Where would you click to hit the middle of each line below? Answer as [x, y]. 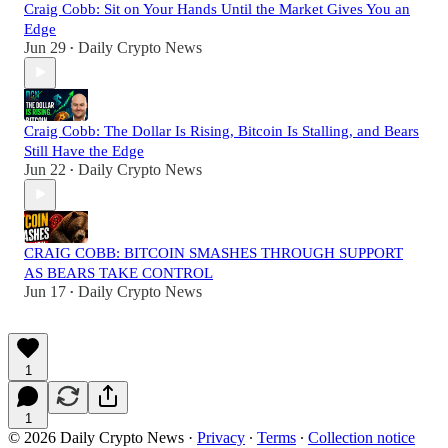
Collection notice [361, 437]
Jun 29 [45, 47]
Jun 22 [45, 169]
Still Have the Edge [84, 150]
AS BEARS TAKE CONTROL [118, 272]
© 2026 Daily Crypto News [96, 437]
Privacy [221, 437]
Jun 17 [45, 291]
